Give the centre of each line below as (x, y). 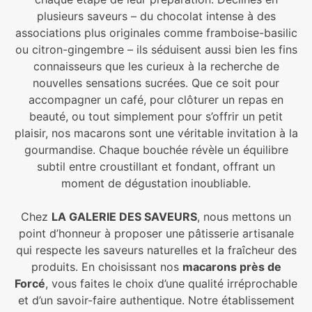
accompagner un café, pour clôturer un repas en (156, 100)
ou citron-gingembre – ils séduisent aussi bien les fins (156, 49)
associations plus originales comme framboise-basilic (156, 33)
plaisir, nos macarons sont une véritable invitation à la (156, 133)
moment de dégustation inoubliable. (156, 183)
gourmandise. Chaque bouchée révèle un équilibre (156, 150)
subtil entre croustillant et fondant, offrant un (156, 166)
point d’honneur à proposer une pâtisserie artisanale (156, 233)
